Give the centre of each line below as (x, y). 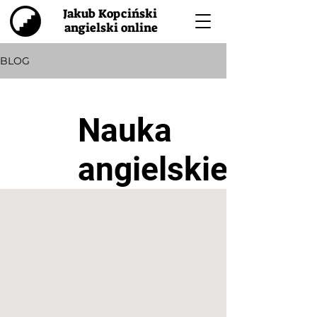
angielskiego (171, 169)
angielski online (111, 28)
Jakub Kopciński (111, 13)
